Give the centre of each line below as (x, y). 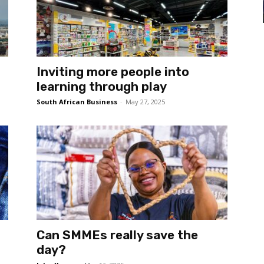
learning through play (102, 86)
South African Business (77, 102)
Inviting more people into (113, 72)
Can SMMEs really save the (117, 235)
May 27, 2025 (145, 102)
